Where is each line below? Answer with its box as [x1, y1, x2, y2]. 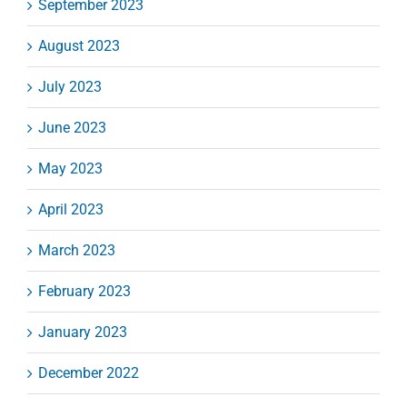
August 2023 [38, 36, 120, 55]
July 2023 [38, 77, 102, 95]
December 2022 [38, 363, 139, 382]
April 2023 [38, 200, 104, 218]
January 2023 [38, 323, 127, 341]
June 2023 [38, 118, 106, 136]
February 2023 [38, 282, 131, 300]
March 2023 [38, 241, 115, 259]
